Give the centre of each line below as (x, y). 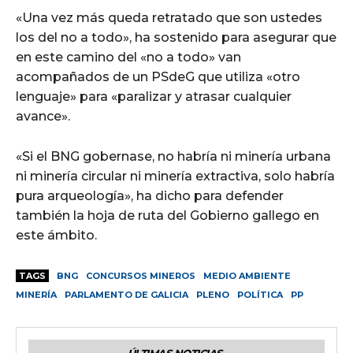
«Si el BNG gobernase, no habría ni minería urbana (173, 156)
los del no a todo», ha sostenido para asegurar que (176, 37)
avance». (43, 116)
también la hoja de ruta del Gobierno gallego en (167, 215)
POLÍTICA (260, 294)
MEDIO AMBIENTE (247, 275)
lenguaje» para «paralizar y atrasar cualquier (154, 96)
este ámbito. (56, 235)
